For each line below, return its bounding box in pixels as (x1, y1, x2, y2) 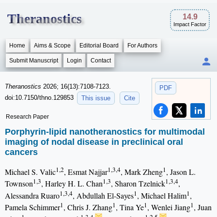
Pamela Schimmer (5, 202, 60, 213)
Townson (5, 178, 33, 189)
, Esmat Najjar (64, 167, 108, 177)
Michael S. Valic (5, 167, 56, 177)
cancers (5, 147, 38, 157)
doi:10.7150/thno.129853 (5, 93, 76, 101)
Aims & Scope (34, 42, 71, 49)
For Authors (127, 42, 157, 49)
